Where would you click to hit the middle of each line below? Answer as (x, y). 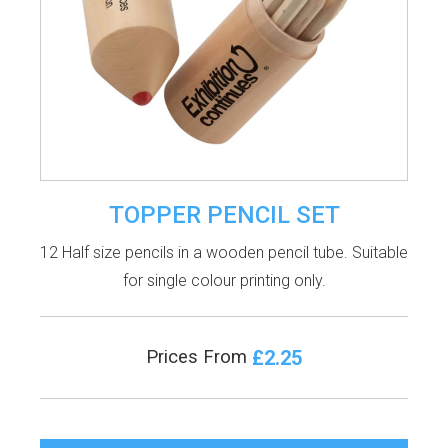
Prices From (199, 356)
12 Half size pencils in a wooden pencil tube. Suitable (224, 252)
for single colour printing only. (224, 280)
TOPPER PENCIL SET (224, 214)
